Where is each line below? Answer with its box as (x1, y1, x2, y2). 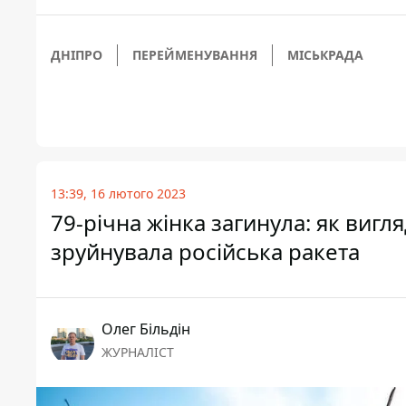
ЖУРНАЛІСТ (101, 343, 174, 362)
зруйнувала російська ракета (51, 237, 360, 267)
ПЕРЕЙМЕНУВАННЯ (132, 46, 257, 64)
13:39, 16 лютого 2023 (51, 185, 186, 203)
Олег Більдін (101, 319, 190, 340)
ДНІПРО (51, 46, 102, 64)
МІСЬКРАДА (287, 46, 363, 64)
